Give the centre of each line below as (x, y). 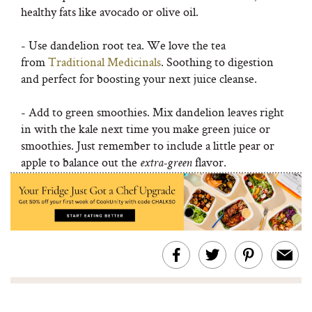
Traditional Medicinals (104, 62)
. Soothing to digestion (217, 62)
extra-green (167, 164)
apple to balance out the (80, 162)
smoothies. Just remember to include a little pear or (148, 145)
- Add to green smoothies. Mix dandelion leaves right (153, 112)
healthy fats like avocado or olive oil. (110, 11)
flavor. (211, 162)
